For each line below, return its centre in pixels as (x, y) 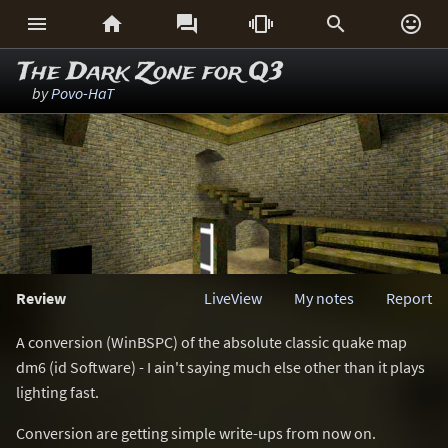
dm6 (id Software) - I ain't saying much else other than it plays (220, 367)
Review (41, 298)
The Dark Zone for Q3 (150, 72)
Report (409, 298)
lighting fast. (57, 392)
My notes (324, 298)
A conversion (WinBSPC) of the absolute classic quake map (211, 342)
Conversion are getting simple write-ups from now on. (196, 433)
